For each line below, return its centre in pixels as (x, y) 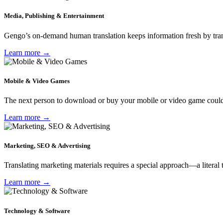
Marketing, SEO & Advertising (47, 146)
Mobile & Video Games (37, 81)
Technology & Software (37, 211)
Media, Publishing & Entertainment (54, 16)
